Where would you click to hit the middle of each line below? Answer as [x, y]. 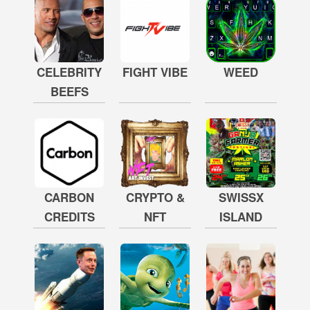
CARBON [69, 198]
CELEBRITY [69, 72]
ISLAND [241, 217]
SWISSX [241, 198]
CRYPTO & [155, 198]
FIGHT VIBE [155, 72]
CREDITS [69, 217]
